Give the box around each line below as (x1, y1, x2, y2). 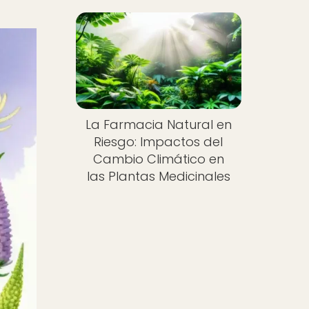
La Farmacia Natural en (85, 116, 232, 134)
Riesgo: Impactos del (94, 133, 223, 151)
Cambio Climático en (92, 150, 224, 168)
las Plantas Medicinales (86, 168, 230, 186)
